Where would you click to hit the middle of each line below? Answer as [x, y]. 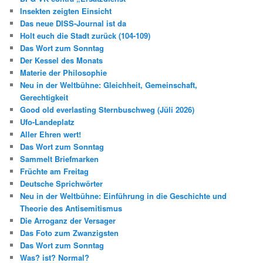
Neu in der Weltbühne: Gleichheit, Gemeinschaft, [109, 85]
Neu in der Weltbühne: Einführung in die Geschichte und [124, 196]
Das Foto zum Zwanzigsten [70, 233]
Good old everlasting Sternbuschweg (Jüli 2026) [107, 110]
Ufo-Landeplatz [48, 122]
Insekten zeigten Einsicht [66, 11]
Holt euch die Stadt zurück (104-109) [85, 36]
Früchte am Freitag [55, 171]
